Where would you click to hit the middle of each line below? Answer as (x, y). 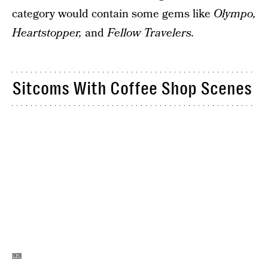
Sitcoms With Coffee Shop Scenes (132, 89)
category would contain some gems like (113, 14)
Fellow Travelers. (151, 33)
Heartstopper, (47, 33)
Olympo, (235, 14)
